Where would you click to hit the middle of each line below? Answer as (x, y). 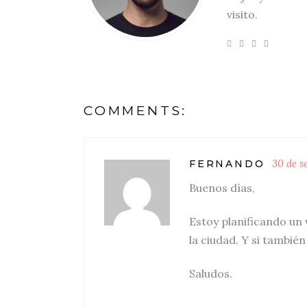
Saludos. (211, 273)
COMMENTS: (136, 111)
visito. (242, 14)
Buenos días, (222, 188)
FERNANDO (227, 164)
